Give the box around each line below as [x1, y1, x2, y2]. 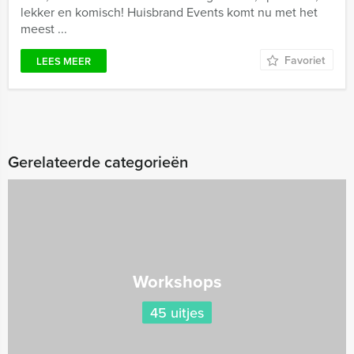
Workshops [132, 268, 222, 294]
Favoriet [284, 52, 325, 68]
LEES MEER [36, 54, 91, 69]
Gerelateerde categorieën [8, 150, 188, 173]
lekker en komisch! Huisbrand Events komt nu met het [21, 3, 318, 21]
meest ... [21, 20, 67, 38]
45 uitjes [150, 302, 204, 322]
